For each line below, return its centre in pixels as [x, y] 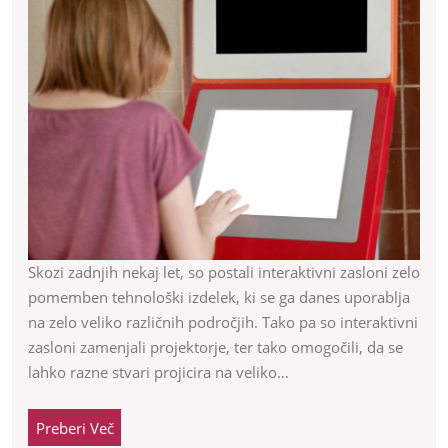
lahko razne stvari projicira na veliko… [158, 372]
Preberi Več [74, 427]
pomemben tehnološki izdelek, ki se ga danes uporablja [219, 297]
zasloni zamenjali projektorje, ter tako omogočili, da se [215, 347]
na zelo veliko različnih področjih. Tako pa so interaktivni [223, 322]
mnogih [284, 187]
